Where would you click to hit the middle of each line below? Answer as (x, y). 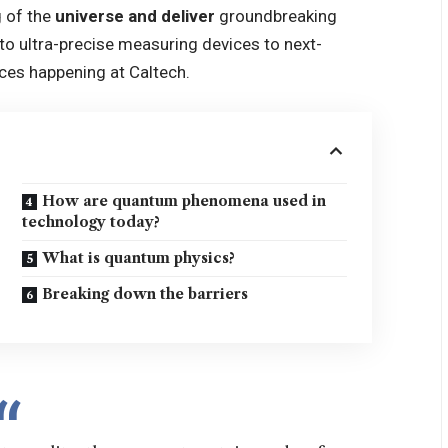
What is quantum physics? (139, 257)
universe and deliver (134, 16)
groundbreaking (275, 16)
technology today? (91, 221)
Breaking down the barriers (145, 293)
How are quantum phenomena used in (184, 200)
